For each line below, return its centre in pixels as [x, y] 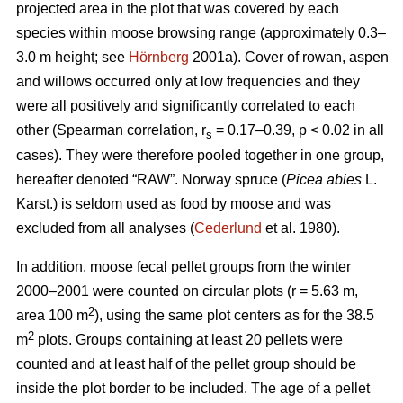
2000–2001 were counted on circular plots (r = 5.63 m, [187, 291]
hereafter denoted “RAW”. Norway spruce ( [151, 179]
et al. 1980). [301, 228]
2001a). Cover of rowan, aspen [289, 57]
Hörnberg [159, 57]
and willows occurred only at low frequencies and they [188, 81]
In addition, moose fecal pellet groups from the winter [184, 266]
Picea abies [324, 179]
